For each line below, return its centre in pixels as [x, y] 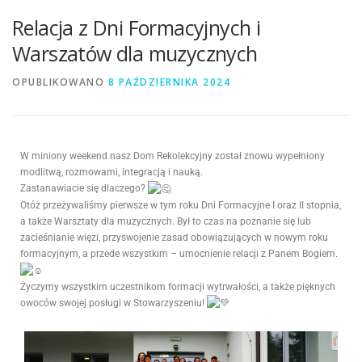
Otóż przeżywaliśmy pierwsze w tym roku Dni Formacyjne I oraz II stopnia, [181, 205]
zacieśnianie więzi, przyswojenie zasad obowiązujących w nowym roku [174, 237]
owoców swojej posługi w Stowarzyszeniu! [114, 303]
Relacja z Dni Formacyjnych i [137, 27]
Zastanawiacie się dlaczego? [84, 188]
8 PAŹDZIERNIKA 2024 [169, 82]
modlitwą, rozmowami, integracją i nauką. [112, 172]
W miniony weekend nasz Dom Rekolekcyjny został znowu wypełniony [173, 156]
